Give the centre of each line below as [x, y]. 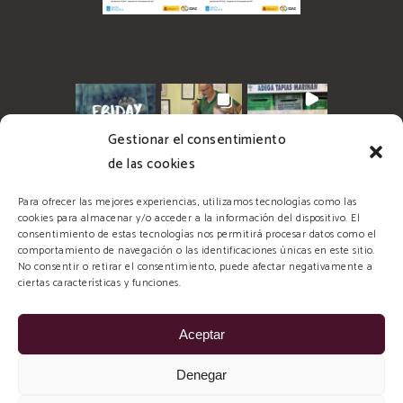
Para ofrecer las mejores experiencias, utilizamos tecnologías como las [188, 202]
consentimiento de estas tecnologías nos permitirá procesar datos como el [197, 234]
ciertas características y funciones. [100, 283]
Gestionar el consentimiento [197, 140]
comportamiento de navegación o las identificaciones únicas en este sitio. [197, 251]
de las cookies [152, 164]
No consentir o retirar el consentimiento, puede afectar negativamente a [195, 267]
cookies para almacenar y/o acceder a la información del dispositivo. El [189, 218]
